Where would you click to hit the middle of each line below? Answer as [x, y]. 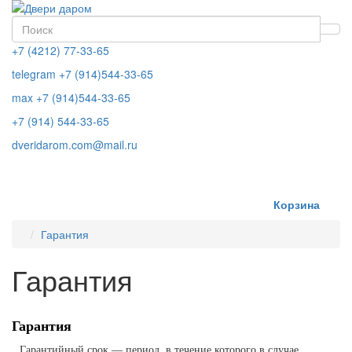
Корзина [297, 204]
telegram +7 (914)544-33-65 [82, 74]
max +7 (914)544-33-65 [71, 97]
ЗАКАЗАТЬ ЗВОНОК [264, 174]
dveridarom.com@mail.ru [75, 145]
